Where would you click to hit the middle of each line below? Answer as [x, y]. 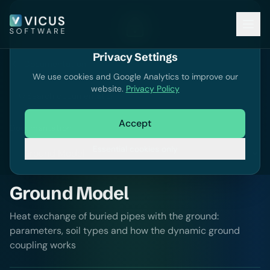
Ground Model [69, 193]
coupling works [43, 245]
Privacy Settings [135, 57]
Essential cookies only [135, 149]
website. [108, 89]
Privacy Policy [152, 89]
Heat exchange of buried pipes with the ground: [114, 216]
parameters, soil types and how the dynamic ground [125, 231]
